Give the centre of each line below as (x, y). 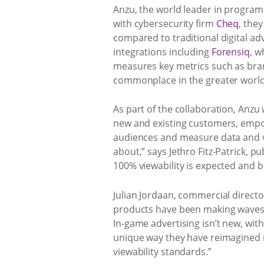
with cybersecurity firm (165, 23)
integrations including (162, 52)
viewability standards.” (162, 251)
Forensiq (230, 52)
